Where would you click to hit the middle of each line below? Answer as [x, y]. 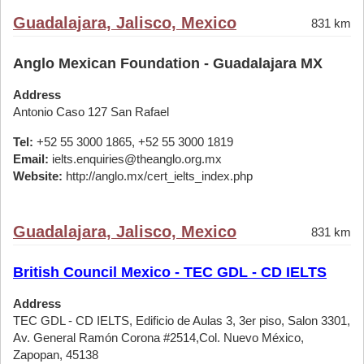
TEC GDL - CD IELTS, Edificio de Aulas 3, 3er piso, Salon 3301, [182, 321]
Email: [31, 159]
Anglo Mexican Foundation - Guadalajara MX [168, 63]
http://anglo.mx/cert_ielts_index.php [158, 176]
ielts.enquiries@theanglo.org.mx [135, 159]
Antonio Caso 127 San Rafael [91, 112]
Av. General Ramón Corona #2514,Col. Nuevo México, [158, 338]
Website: [38, 176]
